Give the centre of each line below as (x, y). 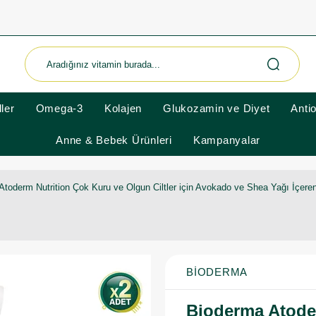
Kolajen (123, 108)
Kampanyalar (226, 140)
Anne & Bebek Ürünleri (114, 140)
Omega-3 (59, 108)
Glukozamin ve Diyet (217, 108)
